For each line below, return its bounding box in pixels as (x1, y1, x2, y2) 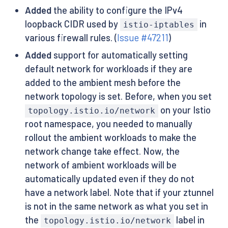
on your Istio (158, 104, 211, 116)
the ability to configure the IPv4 (51, 5, 183, 16)
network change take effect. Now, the (24, 146, 180, 157)
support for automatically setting (51, 49, 188, 61)
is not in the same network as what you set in (24, 201, 208, 212)
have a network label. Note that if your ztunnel (24, 187, 214, 198)
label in (174, 214, 205, 226)
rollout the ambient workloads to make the (24, 132, 196, 144)
